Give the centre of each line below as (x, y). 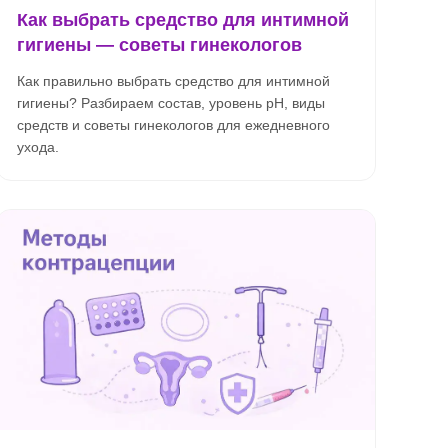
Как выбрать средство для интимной (183, 20)
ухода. (38, 147)
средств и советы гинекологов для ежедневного (173, 125)
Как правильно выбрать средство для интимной (173, 81)
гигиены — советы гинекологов (159, 45)
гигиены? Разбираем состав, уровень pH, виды (171, 103)
